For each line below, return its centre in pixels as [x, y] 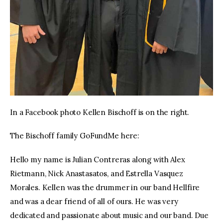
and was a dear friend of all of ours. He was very [94, 201]
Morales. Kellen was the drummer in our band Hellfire [105, 187]
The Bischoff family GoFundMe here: [75, 136]
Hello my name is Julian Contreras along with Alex [98, 159]
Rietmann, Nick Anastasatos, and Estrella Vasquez [97, 173]
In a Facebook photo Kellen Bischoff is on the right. [100, 112]
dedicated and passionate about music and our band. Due [109, 215]
